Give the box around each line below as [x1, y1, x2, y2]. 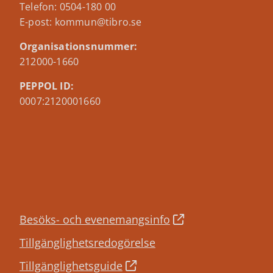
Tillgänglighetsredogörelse [19, 235, 155, 250]
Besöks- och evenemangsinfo [19, 212, 170, 227]
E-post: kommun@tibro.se [19, 15, 142, 29]
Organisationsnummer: [19, 40, 137, 53]
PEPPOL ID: [19, 79, 74, 93]
